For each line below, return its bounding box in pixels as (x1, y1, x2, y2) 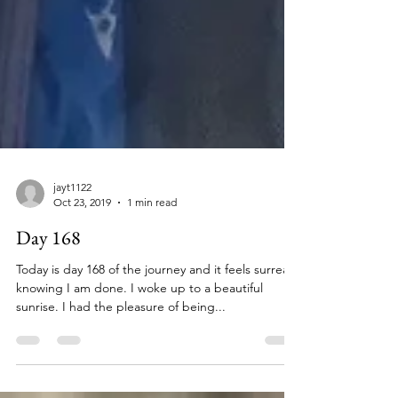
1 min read (127, 274, 177, 287)
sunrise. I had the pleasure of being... (16, 377, 226, 393)
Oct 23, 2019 (53, 274, 111, 287)
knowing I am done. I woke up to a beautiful (16, 358, 263, 374)
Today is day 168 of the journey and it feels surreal (16, 339, 291, 355)
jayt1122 (53, 259, 92, 272)
